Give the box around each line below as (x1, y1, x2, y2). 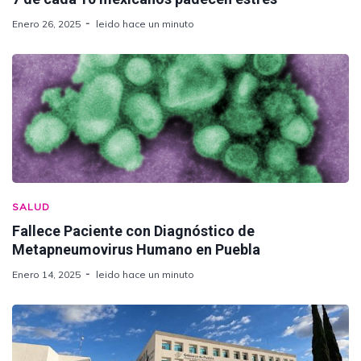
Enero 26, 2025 (12, 17, 81, 30)
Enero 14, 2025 (12, 268, 81, 280)
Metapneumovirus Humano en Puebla (12, 240, 260, 258)
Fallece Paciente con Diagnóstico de (12, 222, 255, 239)
